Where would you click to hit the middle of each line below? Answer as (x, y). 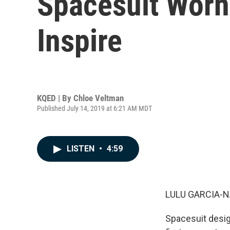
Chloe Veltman (99, 98)
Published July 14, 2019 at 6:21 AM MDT (94, 108)
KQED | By (55, 98)
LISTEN (82, 149)
